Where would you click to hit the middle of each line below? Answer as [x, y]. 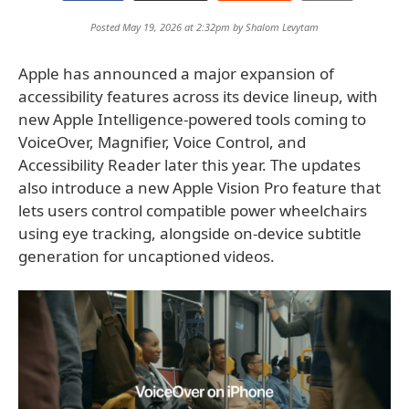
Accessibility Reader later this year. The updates [189, 165]
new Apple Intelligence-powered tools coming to [192, 119]
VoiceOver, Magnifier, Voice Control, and [162, 142]
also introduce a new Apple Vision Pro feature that [199, 188]
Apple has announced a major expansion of [176, 73]
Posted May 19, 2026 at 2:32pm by [168, 27]
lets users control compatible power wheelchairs [193, 210]
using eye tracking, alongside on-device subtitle [190, 233]
